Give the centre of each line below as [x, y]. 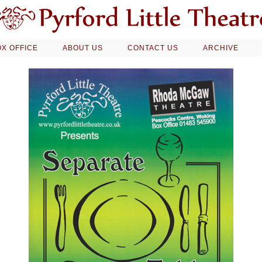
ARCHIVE [220, 48]
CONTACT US [153, 48]
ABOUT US [82, 48]
